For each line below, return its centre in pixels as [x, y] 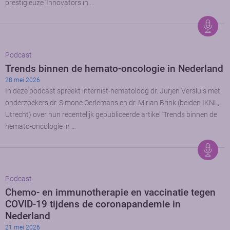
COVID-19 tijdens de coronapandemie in [93, 204]
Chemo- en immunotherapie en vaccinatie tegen [110, 193]
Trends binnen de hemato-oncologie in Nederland [114, 69]
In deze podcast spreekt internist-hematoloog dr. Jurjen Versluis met [113, 91]
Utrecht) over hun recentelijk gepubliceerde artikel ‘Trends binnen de [111, 115]
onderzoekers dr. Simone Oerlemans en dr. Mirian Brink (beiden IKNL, [112, 103]
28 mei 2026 [23, 80]
